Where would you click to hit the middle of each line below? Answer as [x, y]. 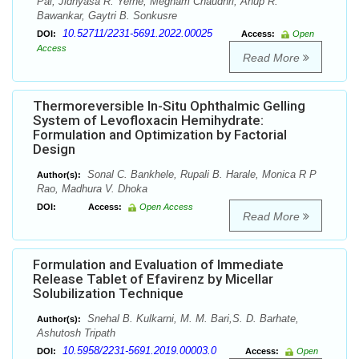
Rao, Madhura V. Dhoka [92, 189]
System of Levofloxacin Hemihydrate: [148, 121]
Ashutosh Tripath [76, 333]
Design [54, 149]
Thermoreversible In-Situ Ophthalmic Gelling [169, 106]
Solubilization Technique [108, 294]
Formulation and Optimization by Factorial [160, 135]
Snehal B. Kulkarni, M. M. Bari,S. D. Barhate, [192, 319]
